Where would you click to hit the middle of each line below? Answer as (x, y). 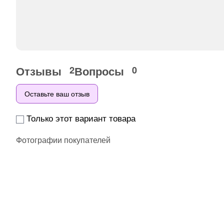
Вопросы (101, 71)
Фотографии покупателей (63, 140)
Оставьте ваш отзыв (57, 94)
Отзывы (40, 71)
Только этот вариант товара (81, 118)
